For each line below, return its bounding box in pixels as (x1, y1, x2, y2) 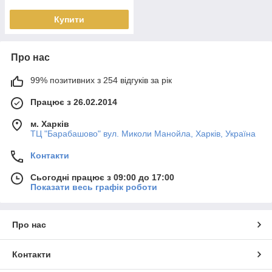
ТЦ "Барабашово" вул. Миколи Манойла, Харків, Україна (30, 129, 256, 138)
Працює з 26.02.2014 (30, 97, 117, 107)
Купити (54, 15, 84, 24)
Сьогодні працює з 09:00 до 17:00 (30, 172, 174, 182)
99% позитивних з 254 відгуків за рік (30, 75, 172, 85)
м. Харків (30, 119, 69, 129)
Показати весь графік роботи (30, 182, 157, 192)
